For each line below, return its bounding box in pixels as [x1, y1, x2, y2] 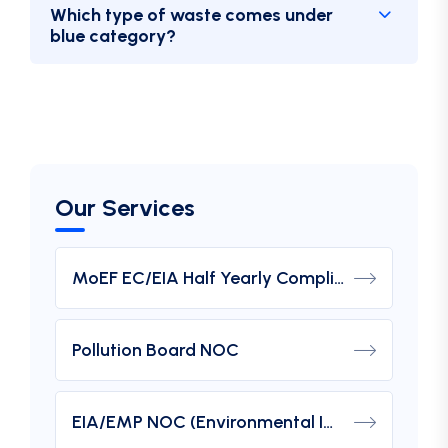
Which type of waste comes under [50, 4, 333, 26]
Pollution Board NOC [72, 339, 239, 361]
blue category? [50, 25, 176, 47]
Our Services [55, 193, 195, 222]
